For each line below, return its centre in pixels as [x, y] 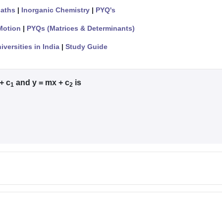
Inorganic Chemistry [55, 10]
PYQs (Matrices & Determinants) [81, 28]
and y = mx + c [42, 82]
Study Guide [86, 46]
